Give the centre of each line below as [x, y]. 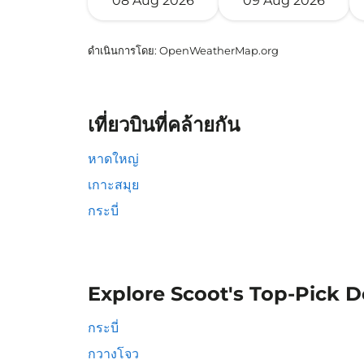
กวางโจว [113, 354]
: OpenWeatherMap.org [217, 50]
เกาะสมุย [113, 185]
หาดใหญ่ [113, 159]
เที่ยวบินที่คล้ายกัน [164, 125]
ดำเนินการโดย [121, 50]
